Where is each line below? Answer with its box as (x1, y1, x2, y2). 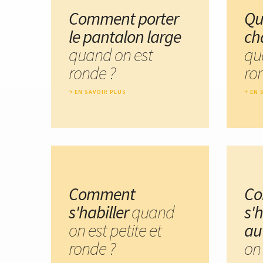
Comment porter (69, 6, 178, 29)
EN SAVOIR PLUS (75, 87, 126, 96)
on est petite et (69, 218, 161, 241)
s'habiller (69, 200, 131, 223)
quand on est (69, 43, 153, 66)
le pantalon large (69, 25, 181, 48)
